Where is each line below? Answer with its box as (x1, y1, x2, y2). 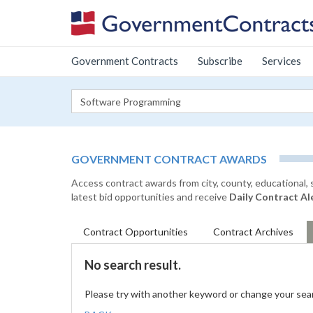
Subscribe (198, 54, 242, 67)
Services (262, 54, 301, 67)
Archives (255, 226, 293, 238)
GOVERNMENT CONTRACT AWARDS (71, 152, 267, 166)
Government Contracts (71, 54, 178, 67)
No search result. (85, 257, 181, 272)
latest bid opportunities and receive (71, 191, 229, 203)
